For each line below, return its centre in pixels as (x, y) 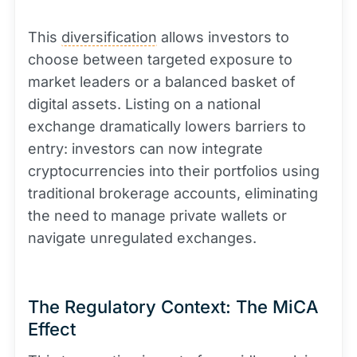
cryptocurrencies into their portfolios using (174, 171)
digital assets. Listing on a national (144, 104)
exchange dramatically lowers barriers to (167, 126)
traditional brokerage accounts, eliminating (173, 193)
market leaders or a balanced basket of (162, 82)
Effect (52, 329)
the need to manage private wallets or (157, 216)
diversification (109, 37)
